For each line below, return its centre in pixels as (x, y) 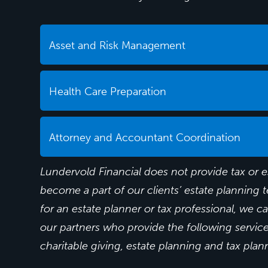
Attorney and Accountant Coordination (145, 137)
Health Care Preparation (108, 91)
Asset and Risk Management (118, 45)
